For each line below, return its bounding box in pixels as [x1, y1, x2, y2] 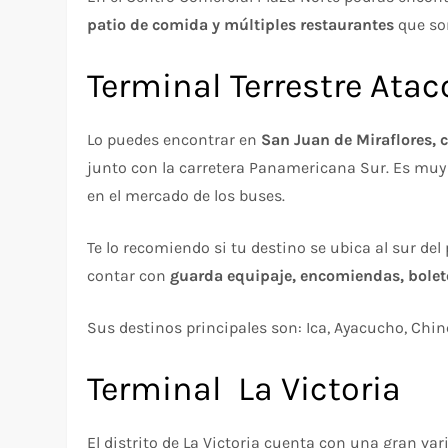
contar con [87, 266, 171, 285]
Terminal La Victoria [87, 369, 402, 409]
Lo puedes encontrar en [87, 130, 262, 149]
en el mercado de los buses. [87, 186, 286, 205]
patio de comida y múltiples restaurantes [87, 15, 395, 34]
